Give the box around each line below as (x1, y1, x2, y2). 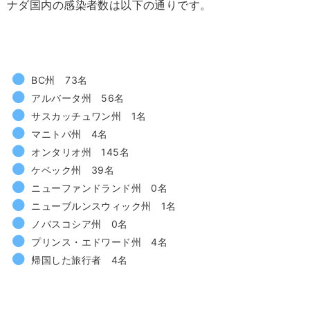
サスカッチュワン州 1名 (31, 110, 147, 122)
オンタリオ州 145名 (31, 146, 130, 158)
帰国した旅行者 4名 (31, 254, 128, 266)
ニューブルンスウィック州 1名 (31, 200, 176, 212)
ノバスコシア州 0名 (31, 218, 128, 230)
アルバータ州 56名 (31, 92, 125, 104)
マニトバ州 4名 (31, 128, 108, 140)
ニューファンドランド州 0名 (31, 182, 168, 194)
